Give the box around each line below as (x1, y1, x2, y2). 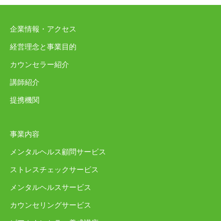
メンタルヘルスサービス (10, 184, 91, 192)
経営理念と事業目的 (10, 43, 76, 51)
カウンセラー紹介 (10, 61, 69, 69)
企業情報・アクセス (10, 25, 76, 34)
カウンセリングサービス (10, 201, 91, 210)
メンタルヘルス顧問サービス (10, 148, 106, 156)
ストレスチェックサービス (10, 166, 99, 174)
